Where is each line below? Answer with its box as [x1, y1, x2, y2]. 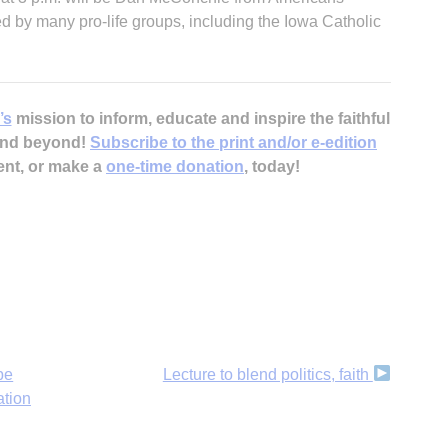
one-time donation [106, 157, 244, 175]
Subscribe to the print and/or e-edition [90, 133, 377, 151]
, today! [244, 157, 300, 175]
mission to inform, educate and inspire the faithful [11, 109, 390, 127]
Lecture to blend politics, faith [162, 365, 373, 383]
